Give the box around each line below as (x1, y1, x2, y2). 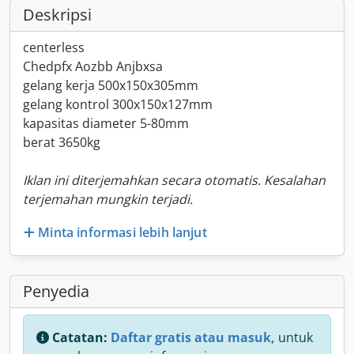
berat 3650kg (23, 134, 100, 151)
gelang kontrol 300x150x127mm (23, 96, 213, 113)
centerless (23, 39, 85, 56)
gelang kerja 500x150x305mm (23, 77, 198, 94)
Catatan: (49, 328, 111, 346)
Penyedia (23, 280, 89, 302)
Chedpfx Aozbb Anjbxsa (23, 58, 163, 75)
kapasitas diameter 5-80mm (23, 115, 189, 132)
